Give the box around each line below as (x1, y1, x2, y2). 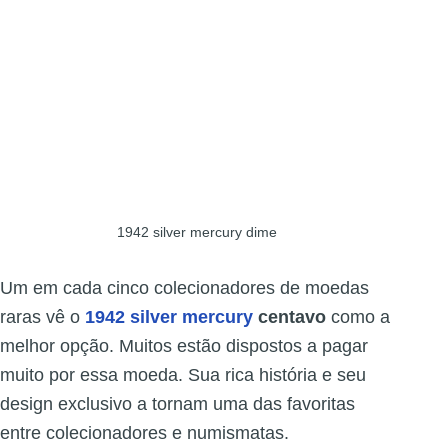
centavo (253, 307, 326, 328)
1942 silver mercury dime (117, 224, 278, 241)
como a (326, 307, 390, 328)
